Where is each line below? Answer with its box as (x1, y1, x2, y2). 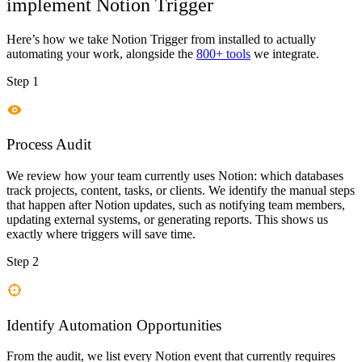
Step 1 (6, 74, 39, 88)
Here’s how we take (6, 32, 112, 46)
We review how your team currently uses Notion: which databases (6, 169, 343, 183)
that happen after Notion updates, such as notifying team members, (6, 198, 345, 213)
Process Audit (6, 136, 91, 154)
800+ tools (196, 46, 250, 61)
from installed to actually (187, 32, 316, 46)
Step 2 (6, 255, 39, 269)
